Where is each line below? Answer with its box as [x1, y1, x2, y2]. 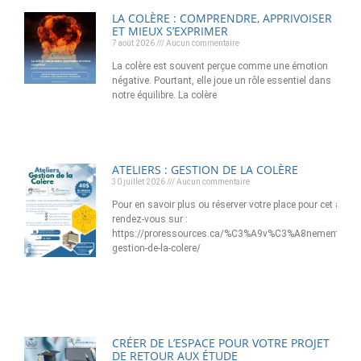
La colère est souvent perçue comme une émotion [112, 60, 329, 72]
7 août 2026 [112, 38, 157, 48]
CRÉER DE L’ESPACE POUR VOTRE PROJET [112, 334, 330, 351]
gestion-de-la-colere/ [112, 243, 201, 255]
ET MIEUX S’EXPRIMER [112, 23, 229, 39]
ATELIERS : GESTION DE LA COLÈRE [112, 162, 299, 178]
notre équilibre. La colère [112, 89, 218, 101]
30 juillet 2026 [112, 177, 168, 187]
